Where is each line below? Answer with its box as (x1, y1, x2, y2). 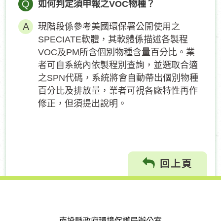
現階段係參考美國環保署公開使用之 (38, 22, 180, 32)
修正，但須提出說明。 (38, 99, 127, 109)
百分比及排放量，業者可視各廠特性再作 (38, 86, 198, 96)
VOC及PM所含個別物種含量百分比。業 (38, 47, 195, 57)
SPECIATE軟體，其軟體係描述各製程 (38, 35, 188, 44)
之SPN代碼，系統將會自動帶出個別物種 (38, 73, 198, 83)
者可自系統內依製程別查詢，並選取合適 (38, 60, 198, 70)
